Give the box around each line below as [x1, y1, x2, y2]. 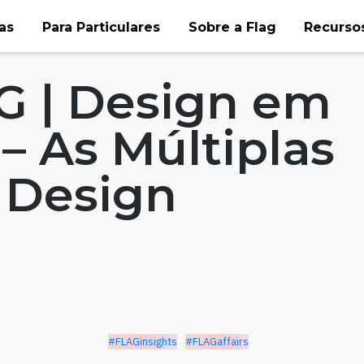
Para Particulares [41, 19, 160, 35]
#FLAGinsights [107, 335, 177, 349]
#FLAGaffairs [184, 335, 249, 349]
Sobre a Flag [188, 19, 276, 35]
